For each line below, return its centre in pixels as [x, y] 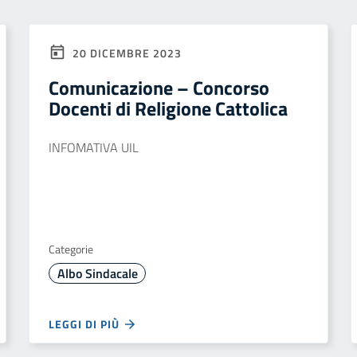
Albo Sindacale [97, 273]
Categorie [71, 249]
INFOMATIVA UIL [94, 147]
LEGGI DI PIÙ [86, 324]
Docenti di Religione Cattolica [168, 108]
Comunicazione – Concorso [159, 88]
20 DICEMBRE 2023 [126, 53]
